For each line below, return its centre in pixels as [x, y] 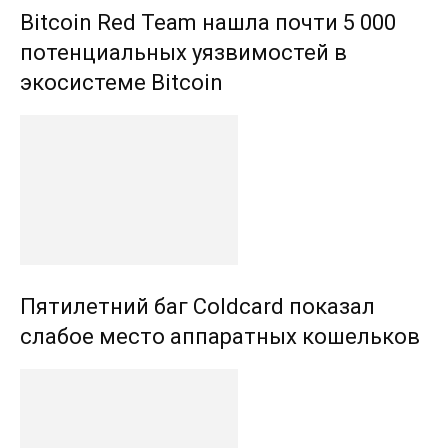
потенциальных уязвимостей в [183, 52]
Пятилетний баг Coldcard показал [197, 306]
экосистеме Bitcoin [121, 82]
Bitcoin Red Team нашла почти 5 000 [208, 22]
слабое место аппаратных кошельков [220, 336]
